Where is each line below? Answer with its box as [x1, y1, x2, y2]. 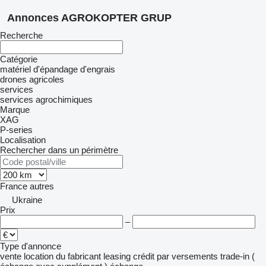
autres [30, 181, 54, 191]
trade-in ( [220, 251, 255, 261]
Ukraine [12, 195, 42, 205]
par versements [157, 251, 218, 261]
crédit [133, 251, 154, 261]
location [24, 251, 53, 261]
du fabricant [56, 251, 101, 261]
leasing [103, 251, 131, 261]
